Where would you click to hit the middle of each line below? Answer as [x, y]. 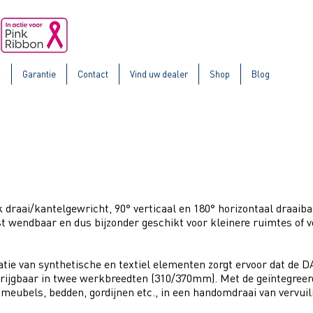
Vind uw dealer [159, 74]
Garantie [39, 74]
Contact [93, 74]
